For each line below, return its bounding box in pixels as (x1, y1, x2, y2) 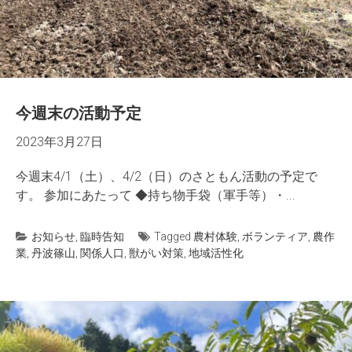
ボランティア (242, 230, 308, 243)
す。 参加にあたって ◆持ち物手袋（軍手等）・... (16, 188, 295, 203)
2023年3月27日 (16, 134, 103, 149)
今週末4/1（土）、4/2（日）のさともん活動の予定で (16, 169, 317, 184)
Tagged (154, 230, 193, 243)
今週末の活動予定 (16, 104, 141, 123)
